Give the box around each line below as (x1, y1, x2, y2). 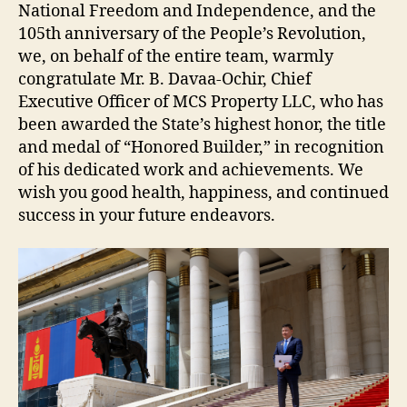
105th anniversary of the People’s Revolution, (18, 24, 366, 45)
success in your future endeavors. (18, 205, 275, 227)
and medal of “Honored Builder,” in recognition (18, 137, 384, 159)
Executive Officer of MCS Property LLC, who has (18, 92, 383, 114)
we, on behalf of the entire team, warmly (18, 46, 333, 68)
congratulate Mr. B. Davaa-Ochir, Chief (18, 69, 312, 91)
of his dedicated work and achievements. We (18, 160, 363, 182)
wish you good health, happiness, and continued (18, 183, 389, 204)
